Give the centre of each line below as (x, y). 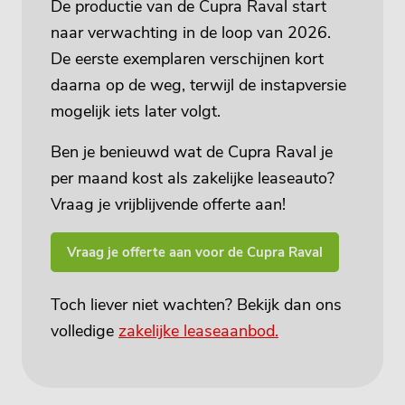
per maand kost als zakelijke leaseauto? (193, 178)
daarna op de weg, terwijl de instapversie (198, 85)
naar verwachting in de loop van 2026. (191, 32)
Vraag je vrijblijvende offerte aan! (168, 204)
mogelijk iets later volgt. (136, 111)
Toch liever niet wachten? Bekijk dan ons (196, 304)
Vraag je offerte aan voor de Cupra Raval (195, 252)
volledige (85, 330)
